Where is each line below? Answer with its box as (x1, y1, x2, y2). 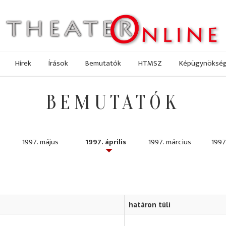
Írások (48, 56, 68, 70)
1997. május (22, 136, 59, 149)
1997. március (148, 136, 191, 149)
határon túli (129, 200, 171, 210)
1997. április (85, 136, 126, 149)
